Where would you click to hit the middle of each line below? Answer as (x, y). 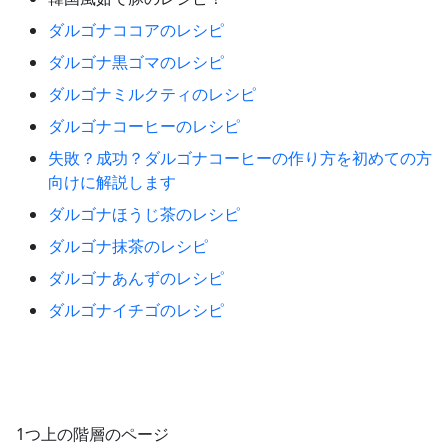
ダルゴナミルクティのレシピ (152, 93)
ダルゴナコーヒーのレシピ (144, 125)
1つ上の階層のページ (92, 433)
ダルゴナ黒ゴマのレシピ (136, 61)
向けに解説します (112, 181)
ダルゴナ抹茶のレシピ (128, 245)
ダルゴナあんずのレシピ (136, 277)
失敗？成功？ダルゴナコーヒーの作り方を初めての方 (240, 157)
